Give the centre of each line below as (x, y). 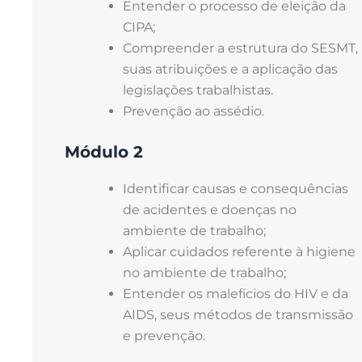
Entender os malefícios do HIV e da (236, 293)
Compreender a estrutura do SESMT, (240, 48)
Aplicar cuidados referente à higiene (239, 251)
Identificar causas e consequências (236, 188)
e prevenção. (164, 335)
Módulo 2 (104, 152)
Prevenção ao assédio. (194, 111)
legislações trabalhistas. (198, 90)
